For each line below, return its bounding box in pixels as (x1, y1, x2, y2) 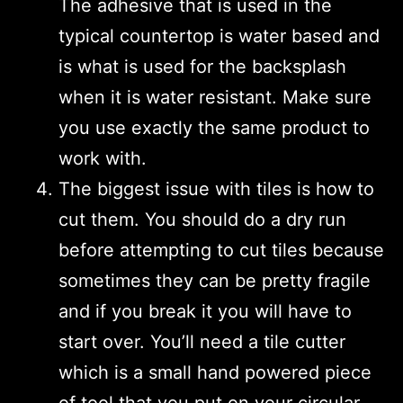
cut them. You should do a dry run (58, 208, 346, 230)
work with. (58, 147, 147, 169)
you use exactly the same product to (58, 116, 370, 139)
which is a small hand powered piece (58, 361, 372, 383)
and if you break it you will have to (58, 300, 352, 322)
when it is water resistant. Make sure (58, 85, 372, 108)
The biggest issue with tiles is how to (58, 177, 374, 200)
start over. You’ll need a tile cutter (58, 330, 345, 353)
